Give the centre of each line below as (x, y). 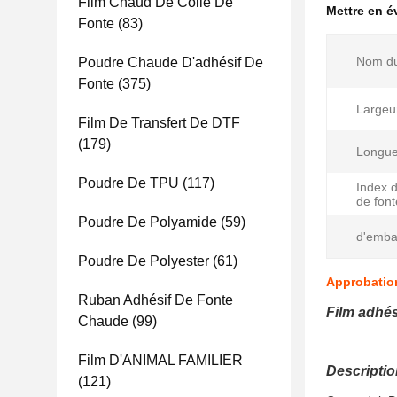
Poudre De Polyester (144, 261)
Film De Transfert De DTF (159, 123)
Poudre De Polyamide (148, 222)
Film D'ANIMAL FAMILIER (160, 360)
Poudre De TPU (128, 183)
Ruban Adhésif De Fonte (156, 300)
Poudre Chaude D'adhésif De (171, 62)
